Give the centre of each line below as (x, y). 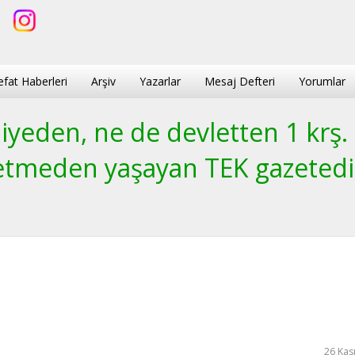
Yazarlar (160, 81)
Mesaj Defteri (240, 81)
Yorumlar (322, 81)
